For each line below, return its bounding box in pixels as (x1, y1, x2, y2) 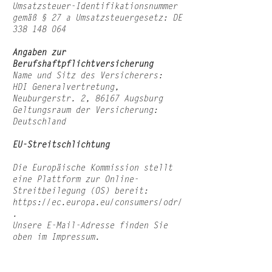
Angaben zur (12, 49, 66, 58)
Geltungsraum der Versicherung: (12, 106, 158, 115)
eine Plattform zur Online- (12, 175, 138, 185)
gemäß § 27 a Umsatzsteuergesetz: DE (12, 14, 182, 23)
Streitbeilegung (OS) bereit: (12, 187, 148, 196)
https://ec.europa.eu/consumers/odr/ (12, 199, 182, 208)
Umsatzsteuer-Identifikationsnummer (12, 2, 177, 12)
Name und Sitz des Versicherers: (12, 72, 163, 81)
